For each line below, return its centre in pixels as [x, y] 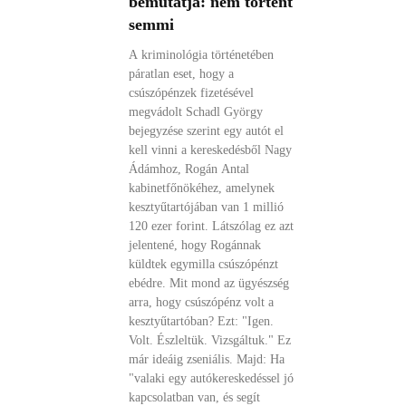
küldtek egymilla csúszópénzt [204, 264]
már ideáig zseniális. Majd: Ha [207, 359]
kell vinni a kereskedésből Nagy [211, 150]
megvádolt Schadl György [196, 112]
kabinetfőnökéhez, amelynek [202, 188]
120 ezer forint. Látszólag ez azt [212, 226]
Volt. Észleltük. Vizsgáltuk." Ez [210, 340]
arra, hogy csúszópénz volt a [202, 302]
